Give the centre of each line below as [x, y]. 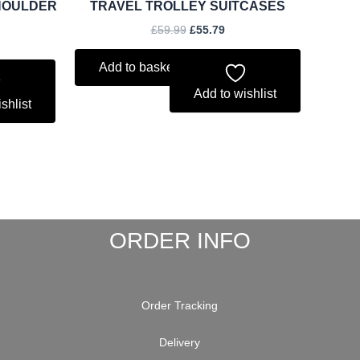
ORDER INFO [180, 241]
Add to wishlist [235, 94]
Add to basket [138, 67]
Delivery [180, 342]
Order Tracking [180, 305]
